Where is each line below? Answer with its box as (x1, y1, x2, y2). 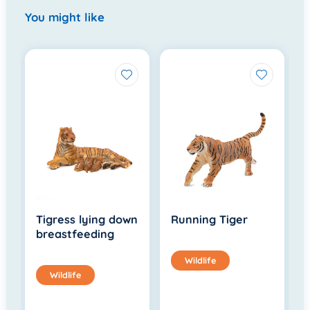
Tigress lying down (36, 212, 138, 226)
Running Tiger (171, 212, 248, 226)
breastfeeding (36, 226, 115, 241)
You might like (25, 9, 105, 24)
